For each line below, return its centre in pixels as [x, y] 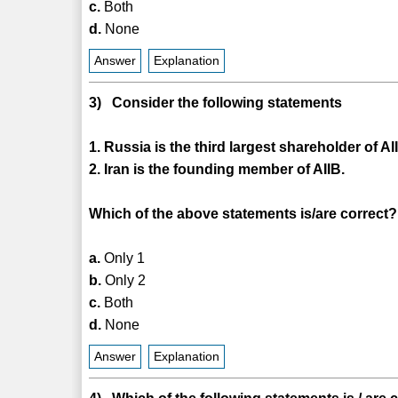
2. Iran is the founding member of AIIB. [217, 169]
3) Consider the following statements [216, 102]
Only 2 [124, 280]
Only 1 [123, 258]
